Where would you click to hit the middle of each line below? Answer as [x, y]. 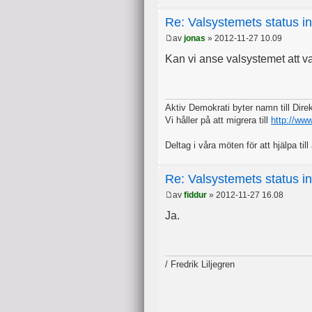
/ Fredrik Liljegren [200, 264]
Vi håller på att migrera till [218, 120]
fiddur [195, 195]
